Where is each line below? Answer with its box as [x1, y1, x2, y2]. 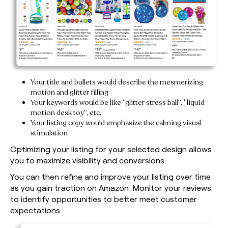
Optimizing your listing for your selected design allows [10, 144, 212, 154]
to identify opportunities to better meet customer [10, 194, 197, 204]
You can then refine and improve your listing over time [10, 172, 211, 182]
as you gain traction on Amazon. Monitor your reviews [10, 183, 211, 193]
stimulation [31, 128, 68, 138]
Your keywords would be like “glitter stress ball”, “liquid [31, 98, 205, 108]
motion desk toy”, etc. [31, 108, 101, 118]
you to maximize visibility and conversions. [10, 155, 166, 165]
